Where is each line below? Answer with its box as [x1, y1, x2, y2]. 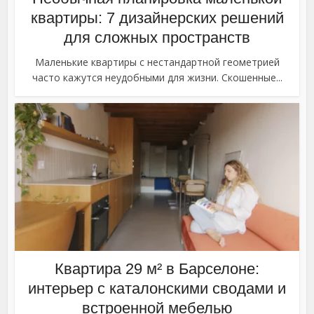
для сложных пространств [64, 28, 250, 46]
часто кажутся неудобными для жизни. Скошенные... [32, 70, 282, 84]
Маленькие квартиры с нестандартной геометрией [34, 55, 280, 69]
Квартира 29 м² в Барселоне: [55, 259, 259, 278]
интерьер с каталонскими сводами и [28, 279, 286, 297]
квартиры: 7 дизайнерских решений [30, 8, 284, 27]
